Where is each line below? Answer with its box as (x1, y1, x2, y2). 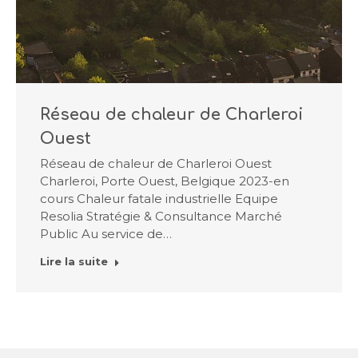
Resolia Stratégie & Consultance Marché (40, 209, 282, 224)
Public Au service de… (40, 226, 172, 241)
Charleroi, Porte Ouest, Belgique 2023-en (40, 173, 289, 189)
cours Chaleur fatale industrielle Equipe (40, 191, 278, 206)
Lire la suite (40, 255, 108, 268)
